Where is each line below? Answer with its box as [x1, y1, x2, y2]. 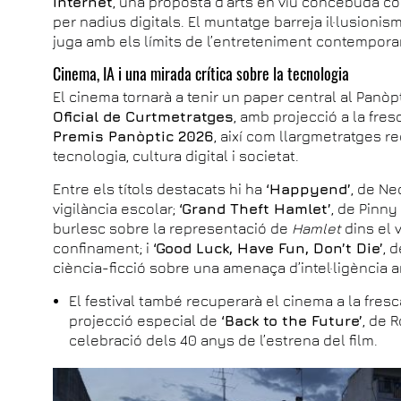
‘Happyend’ [266, 180, 352, 197]
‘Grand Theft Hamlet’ [179, 200, 332, 217]
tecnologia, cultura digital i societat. [53, 147, 300, 164]
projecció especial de [69, 311, 222, 328]
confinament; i [53, 239, 154, 256]
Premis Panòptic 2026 [53, 127, 215, 144]
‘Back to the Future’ [221, 311, 363, 328]
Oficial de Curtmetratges [53, 107, 235, 124]
